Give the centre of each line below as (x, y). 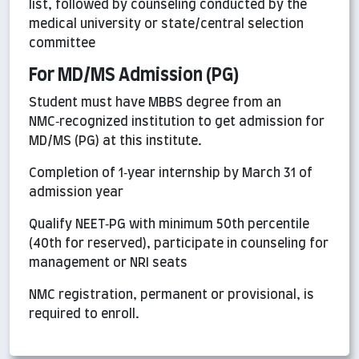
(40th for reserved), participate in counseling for (179, 244)
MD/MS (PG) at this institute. (115, 141)
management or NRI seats (108, 263)
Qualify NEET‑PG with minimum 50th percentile (169, 225)
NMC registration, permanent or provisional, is (171, 295)
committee (62, 44)
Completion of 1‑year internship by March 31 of (171, 173)
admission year (76, 193)
